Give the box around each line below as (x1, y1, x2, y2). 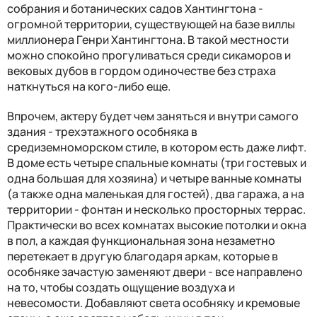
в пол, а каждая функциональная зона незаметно (7, 233, 275, 249)
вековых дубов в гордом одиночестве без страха (7, 63, 276, 79)
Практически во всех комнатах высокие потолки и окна (7, 217, 306, 234)
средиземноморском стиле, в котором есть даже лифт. (7, 139, 306, 156)
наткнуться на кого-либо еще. (7, 79, 171, 95)
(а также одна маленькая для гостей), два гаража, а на (7, 186, 304, 202)
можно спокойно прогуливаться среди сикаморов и (7, 47, 291, 64)
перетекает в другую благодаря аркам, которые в (7, 248, 278, 265)
